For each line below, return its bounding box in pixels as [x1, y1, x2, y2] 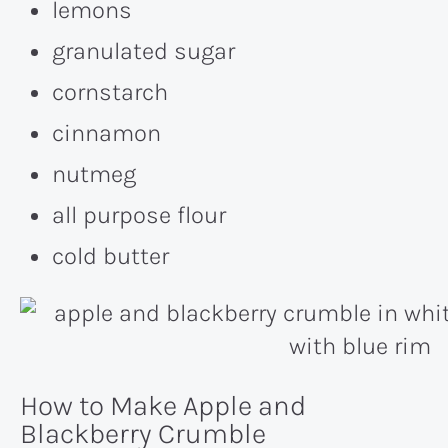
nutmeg [52, 160, 136, 189]
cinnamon [52, 119, 161, 148]
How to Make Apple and [20, 388, 306, 422]
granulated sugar [52, 37, 235, 66]
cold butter [52, 242, 169, 271]
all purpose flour [52, 201, 226, 230]
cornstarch [52, 78, 168, 107]
